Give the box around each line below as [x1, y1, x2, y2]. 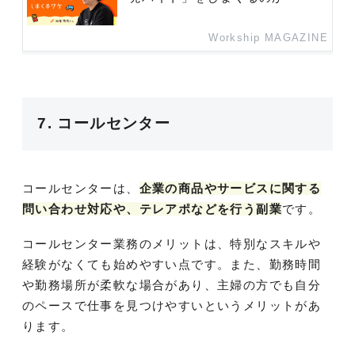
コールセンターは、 [22, 181, 139, 196]
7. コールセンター [37, 115, 171, 132]
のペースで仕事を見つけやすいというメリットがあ [22, 299, 322, 313]
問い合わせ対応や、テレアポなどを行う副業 [22, 202, 282, 216]
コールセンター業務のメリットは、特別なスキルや [22, 237, 322, 251]
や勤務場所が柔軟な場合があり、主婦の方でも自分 [22, 278, 322, 292]
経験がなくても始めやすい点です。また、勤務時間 [22, 258, 322, 272]
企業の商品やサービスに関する [139, 181, 322, 196]
